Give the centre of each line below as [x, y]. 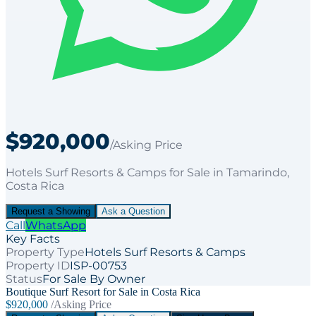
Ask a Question [133, 211]
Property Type [45, 252]
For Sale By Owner [94, 279]
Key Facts [33, 238]
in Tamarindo [249, 172]
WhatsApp [56, 225]
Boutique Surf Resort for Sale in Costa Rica [103, 291]
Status [24, 279]
